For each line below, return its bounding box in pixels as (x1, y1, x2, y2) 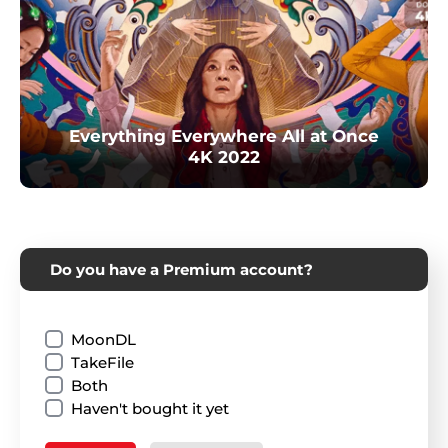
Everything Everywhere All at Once (69, 125, 379, 146)
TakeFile (71, 352, 134, 372)
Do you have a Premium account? (50, 259, 313, 279)
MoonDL (71, 329, 136, 349)
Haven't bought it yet (71, 398, 229, 418)
